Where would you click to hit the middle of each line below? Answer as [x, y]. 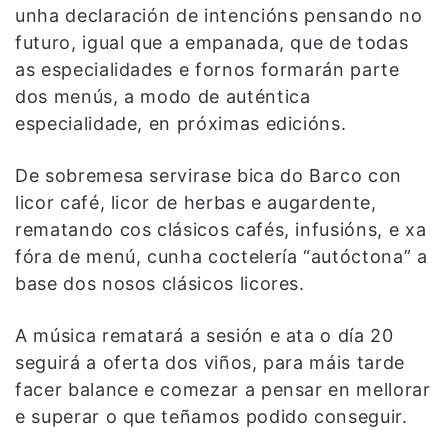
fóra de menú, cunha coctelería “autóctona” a [221, 256]
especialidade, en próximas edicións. [181, 123]
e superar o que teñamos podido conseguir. [211, 416]
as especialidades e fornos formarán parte [207, 69]
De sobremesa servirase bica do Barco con [208, 175]
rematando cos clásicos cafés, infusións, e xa [221, 229]
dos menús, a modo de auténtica [163, 96]
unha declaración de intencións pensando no [219, 15]
